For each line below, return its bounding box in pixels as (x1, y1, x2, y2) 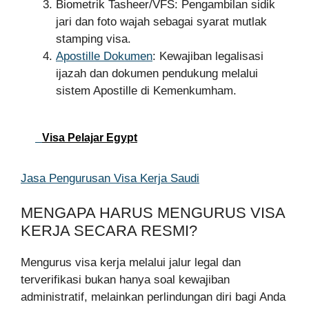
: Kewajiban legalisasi (152, 50, 263, 63)
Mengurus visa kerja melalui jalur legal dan (21, 256, 241, 270)
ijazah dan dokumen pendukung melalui (56, 67, 258, 81)
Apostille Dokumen (56, 50, 152, 63)
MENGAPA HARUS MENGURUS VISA (21, 204, 285, 222)
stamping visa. (56, 32, 131, 46)
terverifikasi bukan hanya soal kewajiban (21, 273, 230, 287)
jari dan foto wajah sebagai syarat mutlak (56, 15, 267, 29)
